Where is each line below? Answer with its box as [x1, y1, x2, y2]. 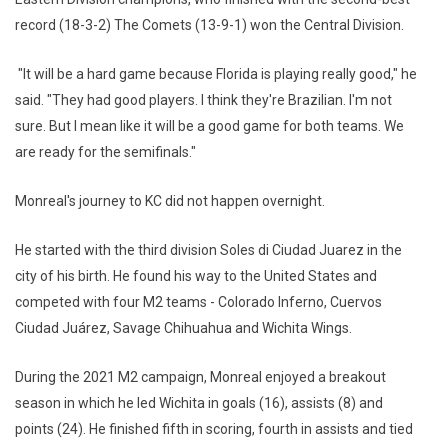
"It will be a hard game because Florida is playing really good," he [15, 66, 417, 82]
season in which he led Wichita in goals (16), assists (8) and [15, 395, 383, 411]
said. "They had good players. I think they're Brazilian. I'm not [15, 92, 392, 108]
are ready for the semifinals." [15, 144, 196, 160]
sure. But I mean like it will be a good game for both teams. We [15, 118, 404, 134]
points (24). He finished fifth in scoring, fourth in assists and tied [15, 421, 413, 437]
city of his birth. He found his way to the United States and [15, 268, 377, 284]
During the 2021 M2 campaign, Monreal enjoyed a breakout [15, 369, 386, 385]
